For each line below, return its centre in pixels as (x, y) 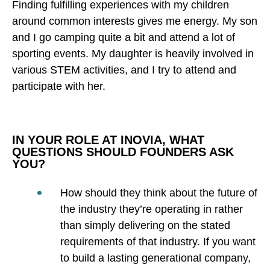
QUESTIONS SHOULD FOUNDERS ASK (123, 152)
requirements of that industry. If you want (158, 241)
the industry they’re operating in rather (152, 209)
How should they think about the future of (159, 193)
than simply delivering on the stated (145, 225)
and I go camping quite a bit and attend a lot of (124, 37)
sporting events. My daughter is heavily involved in (133, 53)
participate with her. (59, 86)
